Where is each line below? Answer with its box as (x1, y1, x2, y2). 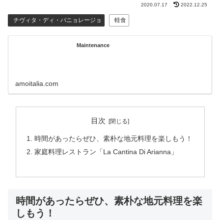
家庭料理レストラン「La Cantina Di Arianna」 (34, 148, 178, 156)
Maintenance (77, 42, 110, 48)
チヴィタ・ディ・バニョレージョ (13, 17, 102, 24)
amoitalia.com (15, 80, 59, 88)
